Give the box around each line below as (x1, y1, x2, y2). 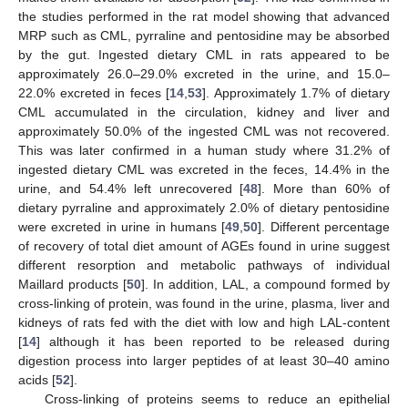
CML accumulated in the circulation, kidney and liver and (18, 105, 390, 120)
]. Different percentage (258, 219, 390, 235)
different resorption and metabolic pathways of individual (18, 258, 390, 273)
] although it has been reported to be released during (36, 334, 390, 350)
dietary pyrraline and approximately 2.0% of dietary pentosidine (18, 200, 390, 216)
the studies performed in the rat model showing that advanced (18, 9, 390, 25)
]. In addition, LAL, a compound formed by (141, 277, 390, 292)
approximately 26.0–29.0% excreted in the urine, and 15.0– (18, 66, 390, 82)
